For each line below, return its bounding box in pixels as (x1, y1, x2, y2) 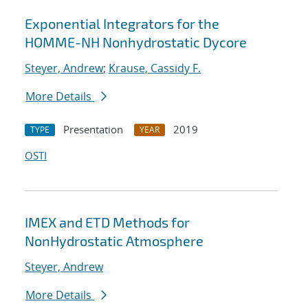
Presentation (63, 122, 123, 137)
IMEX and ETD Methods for (25, 214, 190, 231)
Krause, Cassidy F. (109, 60, 201, 76)
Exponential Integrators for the (25, 15, 219, 32)
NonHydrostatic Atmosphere (25, 232, 203, 250)
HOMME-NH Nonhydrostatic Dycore (25, 34, 247, 51)
